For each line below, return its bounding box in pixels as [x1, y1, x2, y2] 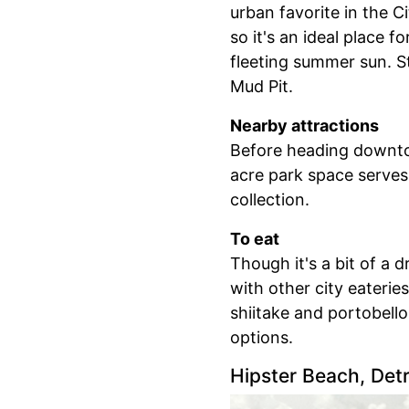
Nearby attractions [230, 115, 379, 135]
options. [230, 327, 293, 347]
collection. [230, 189, 309, 209]
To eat [230, 228, 279, 248]
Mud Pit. [230, 76, 293, 96]
